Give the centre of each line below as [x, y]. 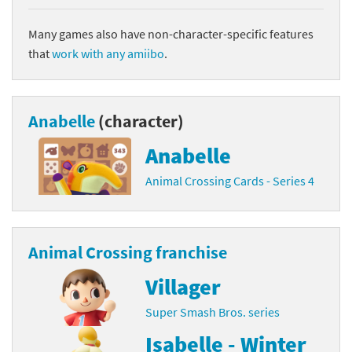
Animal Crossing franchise [128, 252]
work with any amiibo [108, 53]
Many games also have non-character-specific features [171, 33]
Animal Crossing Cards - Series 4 [230, 180]
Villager [183, 286]
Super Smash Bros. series [213, 312]
